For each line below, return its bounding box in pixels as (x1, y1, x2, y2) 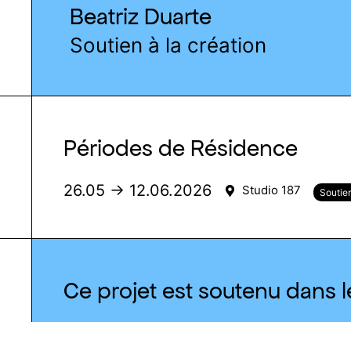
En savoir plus (63, 323, 175, 344)
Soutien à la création (70, 32, 266, 57)
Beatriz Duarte (70, 2, 212, 31)
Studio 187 (242, 183, 301, 197)
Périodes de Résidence (63, 133, 298, 162)
